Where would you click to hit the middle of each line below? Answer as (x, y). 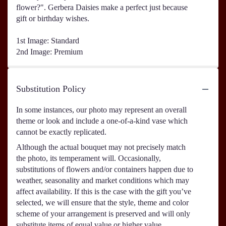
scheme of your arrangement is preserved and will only (103, 214)
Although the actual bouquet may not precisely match (101, 147)
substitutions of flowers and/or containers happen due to (105, 169)
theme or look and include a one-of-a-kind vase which (102, 121)
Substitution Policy (51, 89)
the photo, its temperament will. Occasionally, (89, 158)
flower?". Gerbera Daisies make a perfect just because (102, 8)
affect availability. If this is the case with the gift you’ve (104, 192)
